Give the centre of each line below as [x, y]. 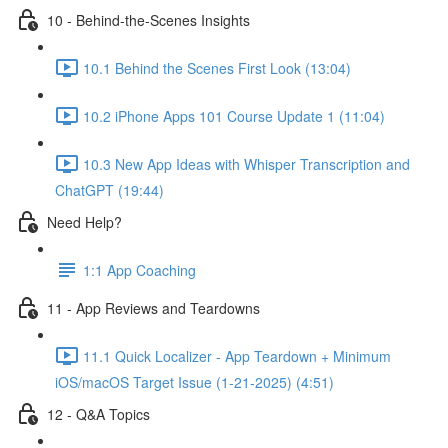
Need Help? [84, 221]
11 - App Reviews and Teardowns [153, 307]
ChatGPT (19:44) [109, 190]
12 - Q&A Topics [98, 413]
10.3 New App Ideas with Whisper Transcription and [246, 163]
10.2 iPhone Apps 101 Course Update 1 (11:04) [234, 115]
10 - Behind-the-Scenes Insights [148, 19]
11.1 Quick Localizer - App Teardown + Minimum [237, 355]
